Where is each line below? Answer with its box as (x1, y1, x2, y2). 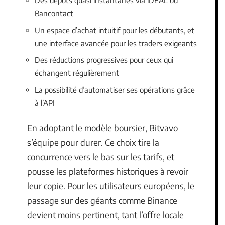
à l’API (35, 98, 55, 107)
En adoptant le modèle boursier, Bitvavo (27, 122, 178, 133)
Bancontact (35, 9, 73, 18)
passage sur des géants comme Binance (27, 195, 177, 206)
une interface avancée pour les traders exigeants (35, 38, 197, 48)
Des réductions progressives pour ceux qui (35, 55, 173, 64)
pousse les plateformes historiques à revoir (27, 166, 188, 177)
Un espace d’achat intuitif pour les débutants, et (35, 25, 194, 35)
